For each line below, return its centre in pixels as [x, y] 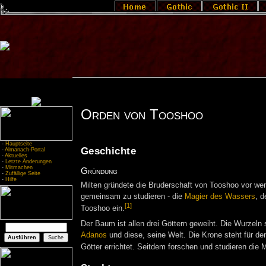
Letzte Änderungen [28, 161]
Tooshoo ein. [102, 209]
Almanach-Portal [25, 150]
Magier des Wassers [220, 197]
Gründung [99, 171]
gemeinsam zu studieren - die [132, 197]
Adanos [94, 235]
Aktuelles [16, 156]
